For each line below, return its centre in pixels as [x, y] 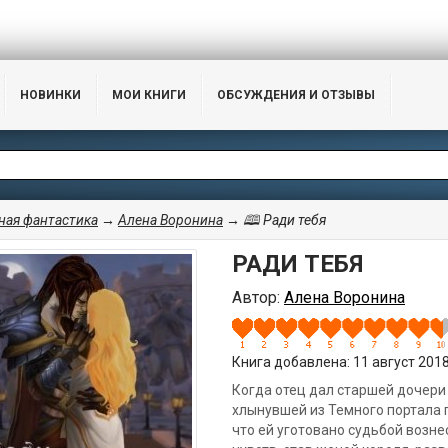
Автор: [258, 297]
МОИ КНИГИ [149, 95]
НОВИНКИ [50, 95]
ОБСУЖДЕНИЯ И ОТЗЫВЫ [296, 95]
